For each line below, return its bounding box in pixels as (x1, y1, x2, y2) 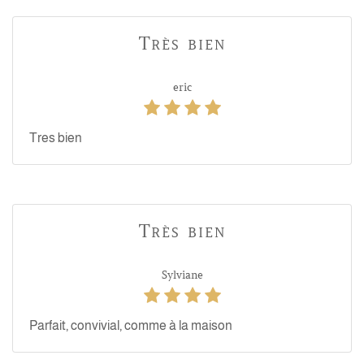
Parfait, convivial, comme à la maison (29, 318, 232, 332)
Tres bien (29, 131, 82, 145)
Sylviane (161, 268, 203, 282)
